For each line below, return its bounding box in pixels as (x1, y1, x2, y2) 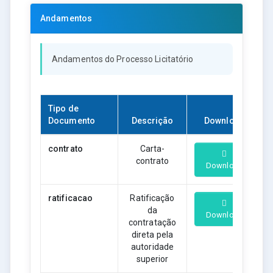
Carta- (140, 143, 165, 154)
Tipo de (48, 103, 79, 113)
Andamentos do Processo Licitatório (52, 54, 194, 64)
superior (136, 253, 169, 264)
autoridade (131, 241, 174, 252)
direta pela (131, 229, 174, 239)
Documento (48, 115, 95, 126)
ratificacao (48, 193, 93, 203)
